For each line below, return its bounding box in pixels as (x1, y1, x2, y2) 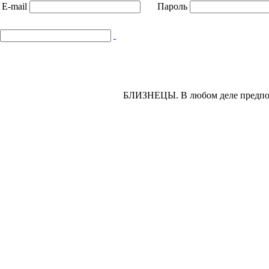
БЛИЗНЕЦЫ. (123, 90, 178, 101)
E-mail (2, 1, 27, 12)
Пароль (157, 1, 187, 12)
